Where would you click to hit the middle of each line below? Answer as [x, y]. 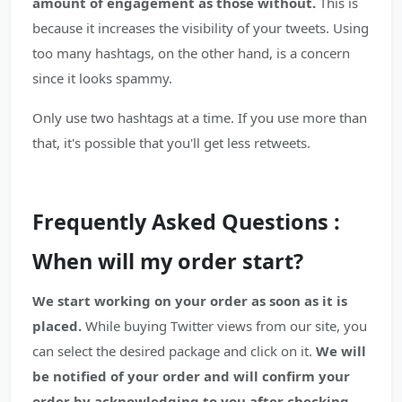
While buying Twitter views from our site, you [224, 326]
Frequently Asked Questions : [186, 222]
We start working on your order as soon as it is [190, 301]
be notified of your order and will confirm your [191, 376]
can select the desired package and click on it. [172, 351]
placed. [57, 326]
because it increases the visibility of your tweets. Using [201, 28]
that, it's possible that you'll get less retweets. [171, 143]
